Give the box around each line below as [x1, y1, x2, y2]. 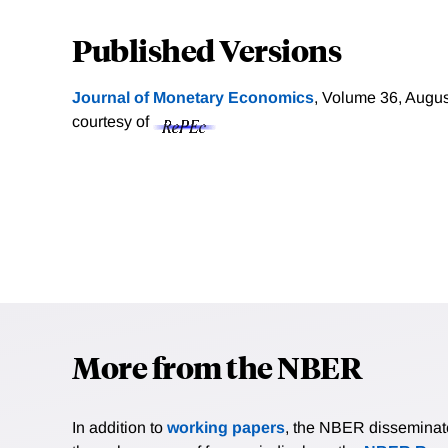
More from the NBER [72, 347, 362, 387]
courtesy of [72, 113, 153, 131]
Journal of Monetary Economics [72, 89, 314, 107]
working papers [167, 419, 285, 437]
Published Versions [72, 30, 341, 70]
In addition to [72, 419, 167, 437]
